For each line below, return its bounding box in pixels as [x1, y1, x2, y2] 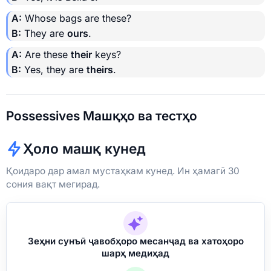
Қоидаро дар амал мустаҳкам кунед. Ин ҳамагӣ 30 [6, 165, 240, 177]
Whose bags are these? [22, 11, 131, 24]
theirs [87, 63, 113, 76]
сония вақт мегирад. [6, 178, 100, 190]
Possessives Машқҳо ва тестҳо [6, 108, 197, 123]
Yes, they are [21, 63, 87, 76]
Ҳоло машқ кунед [23, 140, 146, 157]
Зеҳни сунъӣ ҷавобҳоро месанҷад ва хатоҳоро [27, 235, 244, 247]
